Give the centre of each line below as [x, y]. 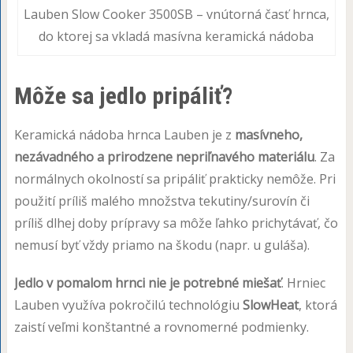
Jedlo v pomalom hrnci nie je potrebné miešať [147, 282]
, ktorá [318, 305]
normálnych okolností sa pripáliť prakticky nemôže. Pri [175, 178]
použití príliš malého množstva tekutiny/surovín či [162, 201]
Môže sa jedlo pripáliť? [123, 95]
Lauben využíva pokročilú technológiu [128, 305]
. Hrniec [303, 282]
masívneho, [268, 134]
